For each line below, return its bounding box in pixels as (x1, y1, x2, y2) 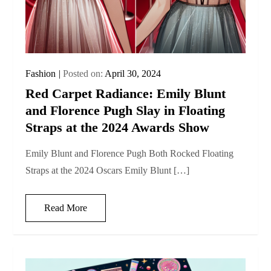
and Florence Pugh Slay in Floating (25, 103, 226, 119)
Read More (44, 203, 88, 214)
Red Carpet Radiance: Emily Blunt (25, 86, 226, 102)
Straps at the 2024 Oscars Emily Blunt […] (25, 165, 190, 176)
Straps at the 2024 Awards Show (25, 120, 210, 135)
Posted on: (63, 68, 105, 79)
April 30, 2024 (105, 68, 162, 79)
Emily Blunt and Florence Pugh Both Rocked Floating (25, 148, 234, 159)
